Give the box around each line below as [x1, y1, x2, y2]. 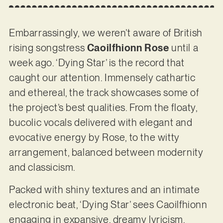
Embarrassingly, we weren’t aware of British [8, 27, 203, 39]
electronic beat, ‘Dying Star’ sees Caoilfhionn [8, 198, 208, 211]
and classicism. [8, 161, 78, 174]
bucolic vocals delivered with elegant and [8, 116, 193, 129]
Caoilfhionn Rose [87, 42, 169, 54]
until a [169, 42, 199, 54]
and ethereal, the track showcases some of [8, 87, 199, 99]
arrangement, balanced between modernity [8, 146, 204, 159]
